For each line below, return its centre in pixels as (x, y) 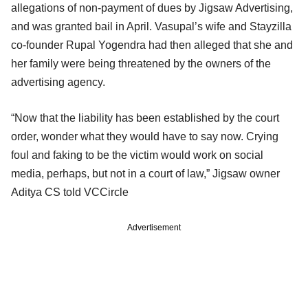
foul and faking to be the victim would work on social (137, 155)
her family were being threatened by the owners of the (141, 63)
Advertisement (154, 227)
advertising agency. (58, 82)
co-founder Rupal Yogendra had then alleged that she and (152, 45)
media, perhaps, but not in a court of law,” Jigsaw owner (145, 173)
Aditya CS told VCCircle (70, 192)
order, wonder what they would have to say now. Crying (145, 136)
